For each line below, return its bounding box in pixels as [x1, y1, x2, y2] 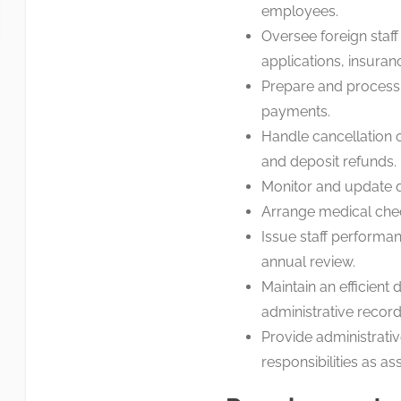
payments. [260, 103, 330, 120]
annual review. [260, 253, 355, 270]
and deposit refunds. [260, 153, 397, 170]
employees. [260, 3, 338, 20]
